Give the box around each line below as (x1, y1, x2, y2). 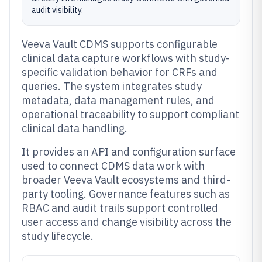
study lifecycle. (22, 229, 94, 243)
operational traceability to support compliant (22, 108, 239, 121)
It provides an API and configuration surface (22, 145, 236, 158)
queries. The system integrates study (22, 80, 202, 93)
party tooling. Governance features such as (22, 187, 230, 201)
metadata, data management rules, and (22, 94, 215, 107)
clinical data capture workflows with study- (22, 51, 230, 65)
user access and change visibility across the (22, 215, 232, 229)
